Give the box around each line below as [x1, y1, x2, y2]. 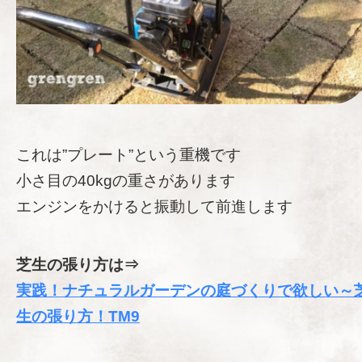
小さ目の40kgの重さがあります [16, 171, 235, 189]
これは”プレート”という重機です [16, 145, 241, 163]
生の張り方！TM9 [16, 307, 140, 325]
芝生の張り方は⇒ [16, 255, 139, 273]
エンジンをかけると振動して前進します [16, 197, 293, 215]
